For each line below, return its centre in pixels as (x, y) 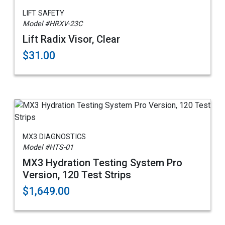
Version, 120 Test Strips (77, 175)
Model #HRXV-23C (52, 24)
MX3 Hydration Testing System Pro (102, 163)
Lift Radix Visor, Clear (71, 39)
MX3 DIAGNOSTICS (54, 137)
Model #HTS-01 (48, 148)
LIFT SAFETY (43, 14)
